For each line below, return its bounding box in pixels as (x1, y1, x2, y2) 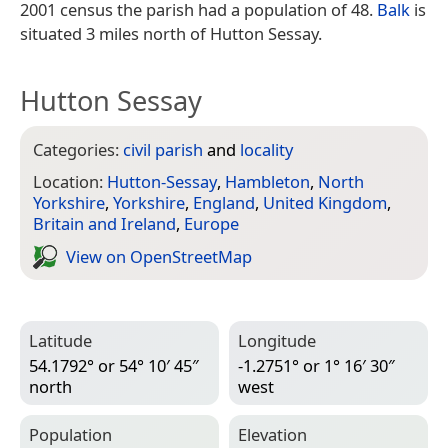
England (193, 191, 255, 215)
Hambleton (225, 170, 310, 194)
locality (240, 137, 293, 161)
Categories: (33, 137, 123, 161)
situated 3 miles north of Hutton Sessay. (20, 21, 322, 45)
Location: (33, 170, 107, 194)
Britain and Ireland (33, 212, 176, 236)
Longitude (238, 329, 316, 353)
